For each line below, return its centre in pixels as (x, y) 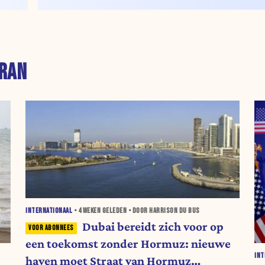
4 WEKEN (89, 211)
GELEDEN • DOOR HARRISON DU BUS (150, 211)
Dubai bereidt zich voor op (153, 227)
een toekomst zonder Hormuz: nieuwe (128, 244)
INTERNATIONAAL (49, 211)
